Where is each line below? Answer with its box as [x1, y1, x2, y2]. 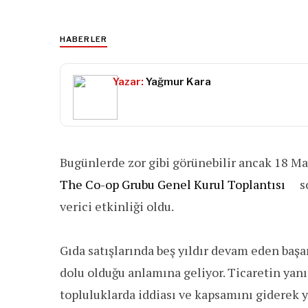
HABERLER [60, 34, 107, 44]
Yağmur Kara [144, 76, 211, 88]
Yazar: [113, 76, 144, 88]
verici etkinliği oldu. [60, 198, 174, 214]
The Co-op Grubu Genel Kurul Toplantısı [60, 176, 288, 192]
